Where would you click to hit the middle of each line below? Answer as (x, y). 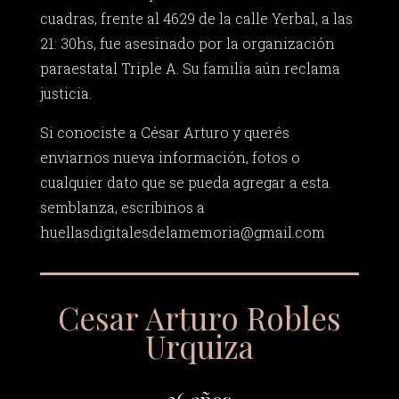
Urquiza (199, 346)
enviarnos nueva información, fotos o (170, 158)
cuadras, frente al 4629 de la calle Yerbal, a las (196, 19)
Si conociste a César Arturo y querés (164, 133)
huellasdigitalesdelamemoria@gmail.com (182, 232)
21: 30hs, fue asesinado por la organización (187, 44)
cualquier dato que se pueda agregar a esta (184, 183)
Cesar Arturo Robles (199, 317)
